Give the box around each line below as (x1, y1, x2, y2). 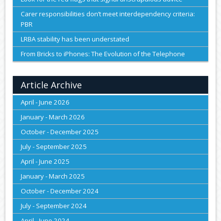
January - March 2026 (21, 112, 85, 122)
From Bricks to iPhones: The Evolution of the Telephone (21, 49, 185, 59)
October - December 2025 (21, 127, 99, 137)
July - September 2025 (21, 142, 87, 151)
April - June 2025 (21, 157, 70, 166)
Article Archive (21, 79, 82, 91)
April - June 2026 (21, 98, 70, 107)
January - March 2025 (21, 172, 85, 181)
